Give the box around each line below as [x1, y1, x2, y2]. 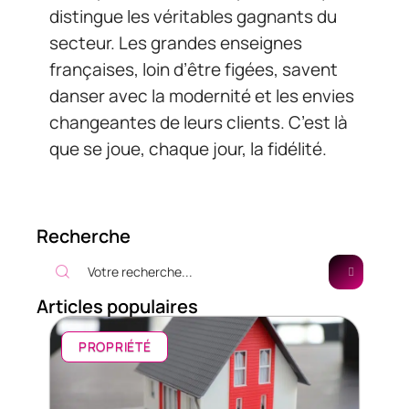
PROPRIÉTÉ [79, 338, 152, 356]
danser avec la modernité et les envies [49, 84, 354, 109]
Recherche [37, 224, 131, 249]
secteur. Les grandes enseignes [49, 31, 302, 56]
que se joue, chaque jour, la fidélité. [49, 137, 327, 162]
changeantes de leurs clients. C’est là [49, 110, 348, 135]
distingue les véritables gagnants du [49, 5, 337, 29]
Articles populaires [37, 294, 198, 320]
